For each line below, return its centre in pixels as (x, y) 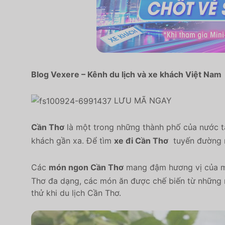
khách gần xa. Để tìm (73, 141)
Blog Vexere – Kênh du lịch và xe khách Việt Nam (126, 74)
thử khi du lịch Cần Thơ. (76, 193)
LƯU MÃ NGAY (142, 100)
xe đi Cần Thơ (141, 141)
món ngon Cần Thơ (86, 167)
